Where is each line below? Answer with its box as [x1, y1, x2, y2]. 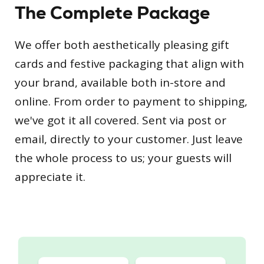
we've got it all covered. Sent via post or [15, 112, 226, 128]
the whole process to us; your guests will [15, 150, 232, 166]
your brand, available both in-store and [15, 74, 226, 90]
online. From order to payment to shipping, [15, 93, 247, 109]
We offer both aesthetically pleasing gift [15, 37, 229, 52]
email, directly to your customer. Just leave [15, 131, 243, 147]
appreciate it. [15, 169, 85, 184]
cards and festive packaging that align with [15, 55, 244, 71]
